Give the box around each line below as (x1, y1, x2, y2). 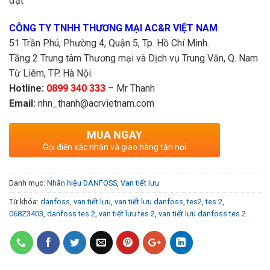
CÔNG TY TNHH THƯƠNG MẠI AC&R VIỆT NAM (9, 22, 218, 34)
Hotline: (9, 82, 44, 94)
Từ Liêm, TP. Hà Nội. (9, 67, 93, 79)
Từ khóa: (9, 197, 40, 207)
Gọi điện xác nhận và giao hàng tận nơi (43, 142, 186, 152)
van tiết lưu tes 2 (99, 209, 155, 219)
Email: (9, 97, 36, 109)
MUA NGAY (87, 128, 142, 142)
